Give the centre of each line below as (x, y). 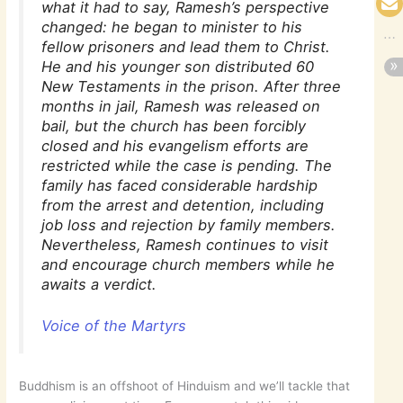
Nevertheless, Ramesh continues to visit (185, 244)
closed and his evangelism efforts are (175, 145)
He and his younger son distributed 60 (178, 66)
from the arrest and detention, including (183, 205)
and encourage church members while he (188, 264)
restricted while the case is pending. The (187, 165)
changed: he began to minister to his (172, 27)
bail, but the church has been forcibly (174, 125)
